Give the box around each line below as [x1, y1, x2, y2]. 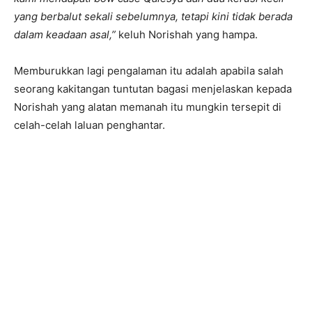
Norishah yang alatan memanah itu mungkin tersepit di [14, 100, 281, 114]
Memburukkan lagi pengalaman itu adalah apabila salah [14, 63, 283, 77]
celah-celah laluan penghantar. [14, 118, 165, 132]
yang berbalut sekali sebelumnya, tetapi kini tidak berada [14, 9, 292, 23]
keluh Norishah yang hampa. [116, 27, 258, 41]
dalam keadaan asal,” [14, 27, 116, 41]
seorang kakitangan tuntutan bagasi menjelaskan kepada [14, 81, 292, 95]
